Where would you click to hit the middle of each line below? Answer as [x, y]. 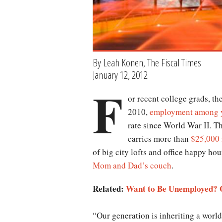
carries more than [159, 138]
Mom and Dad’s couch [132, 165]
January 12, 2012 [120, 75]
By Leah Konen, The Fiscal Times [147, 63]
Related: [109, 188]
